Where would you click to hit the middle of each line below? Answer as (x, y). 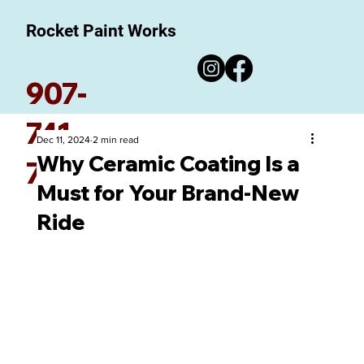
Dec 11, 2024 (63, 140)
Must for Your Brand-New (167, 193)
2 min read (115, 140)
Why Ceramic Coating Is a (168, 164)
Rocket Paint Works (102, 31)
